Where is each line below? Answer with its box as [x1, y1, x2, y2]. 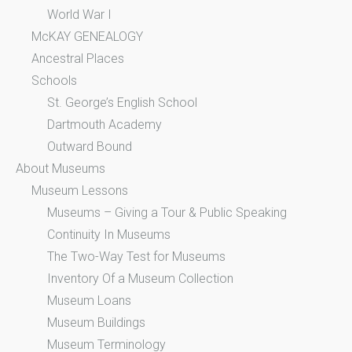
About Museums [16, 161, 105, 177]
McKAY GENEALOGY [31, 29, 143, 45]
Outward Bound [47, 139, 132, 155]
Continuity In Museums [47, 227, 170, 243]
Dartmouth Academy [47, 117, 162, 133]
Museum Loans [47, 293, 131, 309]
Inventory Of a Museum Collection [47, 271, 233, 287]
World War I [47, 7, 112, 23]
